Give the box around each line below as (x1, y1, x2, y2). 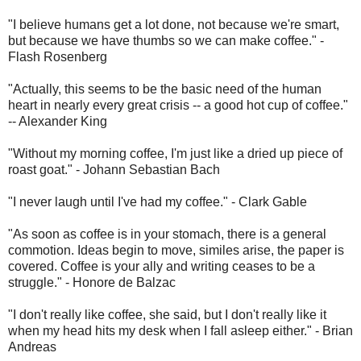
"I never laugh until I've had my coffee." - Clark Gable (8, 194, 307, 209)
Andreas (8, 339, 56, 354)
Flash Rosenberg (8, 49, 107, 64)
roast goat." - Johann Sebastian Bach (8, 162, 220, 176)
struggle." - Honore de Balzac (8, 275, 176, 289)
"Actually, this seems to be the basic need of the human (8, 81, 322, 96)
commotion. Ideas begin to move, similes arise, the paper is (8, 243, 344, 257)
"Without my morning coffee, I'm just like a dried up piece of (8, 146, 342, 160)
